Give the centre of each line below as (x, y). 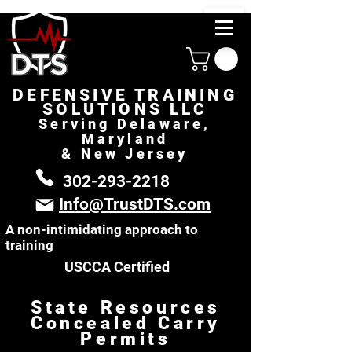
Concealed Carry (125, 323)
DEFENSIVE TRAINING (125, 95)
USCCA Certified (117, 266)
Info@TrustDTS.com (135, 204)
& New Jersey (125, 153)
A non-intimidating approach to (102, 229)
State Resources (126, 307)
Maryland (125, 138)
